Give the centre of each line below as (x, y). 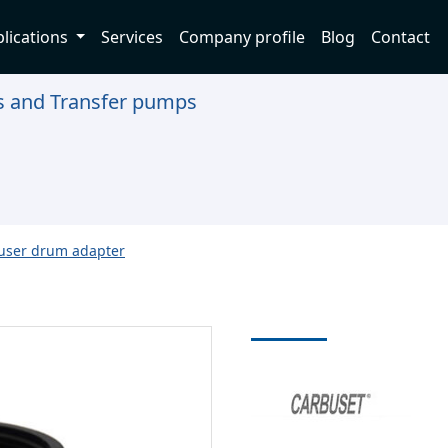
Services (132, 37)
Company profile (242, 37)
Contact (401, 37)
